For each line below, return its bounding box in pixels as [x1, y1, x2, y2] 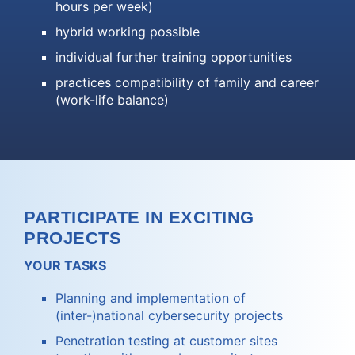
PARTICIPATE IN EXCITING [24, 207, 254, 227]
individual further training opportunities [55, 48, 292, 65]
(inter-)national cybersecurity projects [55, 307, 283, 324]
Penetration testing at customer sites [55, 333, 277, 349]
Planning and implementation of [55, 290, 246, 307]
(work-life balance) [55, 91, 169, 108]
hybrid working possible [55, 23, 200, 40]
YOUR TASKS [24, 257, 106, 273]
